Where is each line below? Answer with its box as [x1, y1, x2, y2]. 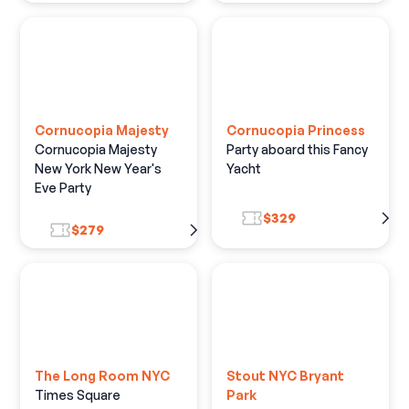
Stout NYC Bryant [226, 367, 344, 383]
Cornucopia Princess [226, 121, 365, 138]
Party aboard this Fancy [226, 141, 368, 157]
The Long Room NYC [35, 367, 171, 383]
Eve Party [35, 179, 92, 195]
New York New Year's [35, 160, 163, 176]
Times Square [35, 386, 121, 403]
